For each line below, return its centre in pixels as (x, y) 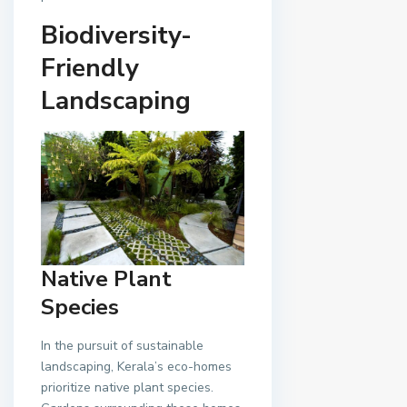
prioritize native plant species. (127, 388)
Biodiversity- (116, 35)
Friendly (90, 68)
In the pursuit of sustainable (122, 346)
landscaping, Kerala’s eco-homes (136, 367)
